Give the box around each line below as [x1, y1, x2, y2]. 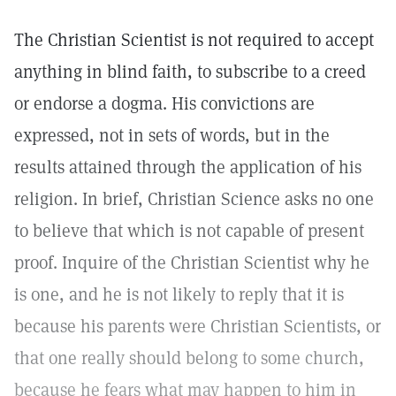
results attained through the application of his [14, 156, 362, 179]
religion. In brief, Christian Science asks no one [14, 187, 374, 210]
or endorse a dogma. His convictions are [14, 92, 315, 115]
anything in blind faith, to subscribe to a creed [14, 60, 366, 83]
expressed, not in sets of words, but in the [14, 124, 330, 147]
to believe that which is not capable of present [14, 219, 364, 242]
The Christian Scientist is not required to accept [14, 28, 374, 51]
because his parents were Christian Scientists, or [14, 315, 381, 338]
